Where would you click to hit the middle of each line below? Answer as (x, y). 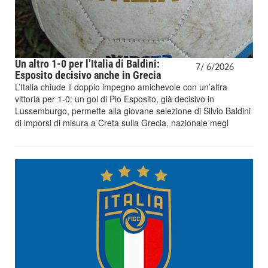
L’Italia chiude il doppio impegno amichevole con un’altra (121, 86)
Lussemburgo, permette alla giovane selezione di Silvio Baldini (133, 110)
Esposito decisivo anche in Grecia (88, 75)
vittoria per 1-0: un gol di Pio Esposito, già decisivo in (115, 98)
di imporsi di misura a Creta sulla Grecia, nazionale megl (122, 122)
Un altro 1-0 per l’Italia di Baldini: (87, 63)
